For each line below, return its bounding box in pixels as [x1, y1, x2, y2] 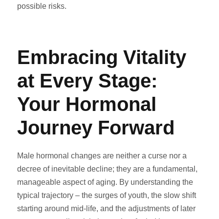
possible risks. [17, 2, 66, 10]
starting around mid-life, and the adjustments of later [17, 204, 196, 213]
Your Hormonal [17, 93, 156, 115]
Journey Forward [17, 117, 175, 138]
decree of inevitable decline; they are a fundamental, [17, 165, 197, 173]
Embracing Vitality [17, 46, 186, 68]
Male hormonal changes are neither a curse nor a [17, 152, 187, 160]
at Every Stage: [17, 70, 157, 91]
